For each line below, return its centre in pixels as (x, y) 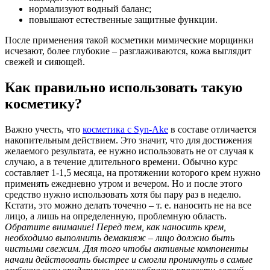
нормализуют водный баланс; (90, 9)
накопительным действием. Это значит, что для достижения (128, 140)
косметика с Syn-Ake (125, 129)
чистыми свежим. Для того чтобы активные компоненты (127, 248)
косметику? (43, 104)
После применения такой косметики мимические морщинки (129, 40)
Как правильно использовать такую (124, 88)
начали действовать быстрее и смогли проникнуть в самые (129, 259)
